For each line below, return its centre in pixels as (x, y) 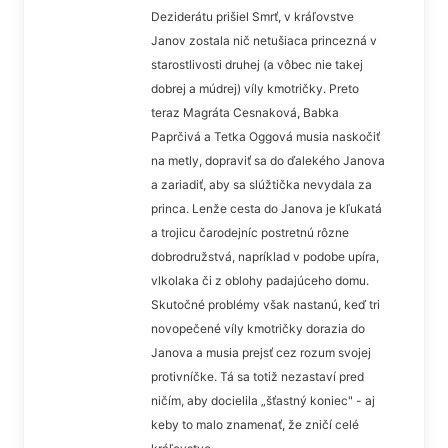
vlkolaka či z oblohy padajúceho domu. (260, 280)
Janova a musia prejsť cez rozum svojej (261, 352)
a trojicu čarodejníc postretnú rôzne (250, 232)
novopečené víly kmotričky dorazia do (258, 328)
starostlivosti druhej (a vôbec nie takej (257, 64)
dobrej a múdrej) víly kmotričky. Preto (255, 88)
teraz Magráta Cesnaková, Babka (245, 112)
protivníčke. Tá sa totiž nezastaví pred (257, 376)
